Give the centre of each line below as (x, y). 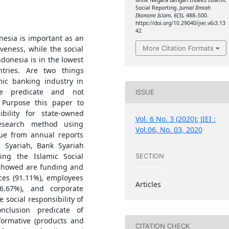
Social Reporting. (157, 8)
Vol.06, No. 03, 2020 (169, 129)
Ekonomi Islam (153, 16)
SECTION (150, 156)
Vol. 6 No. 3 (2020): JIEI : (175, 119)
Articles (148, 184)
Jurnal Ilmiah (195, 8)
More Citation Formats (178, 48)
